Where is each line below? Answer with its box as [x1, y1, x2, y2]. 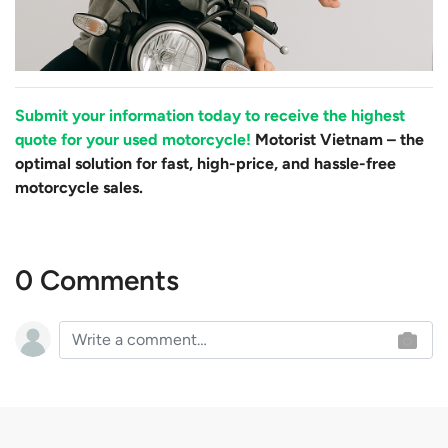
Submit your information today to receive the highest [15, 106, 405, 126]
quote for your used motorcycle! [15, 130, 251, 150]
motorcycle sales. [15, 178, 143, 198]
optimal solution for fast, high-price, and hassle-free [15, 154, 396, 174]
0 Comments [15, 263, 179, 298]
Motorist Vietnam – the [251, 130, 424, 150]
